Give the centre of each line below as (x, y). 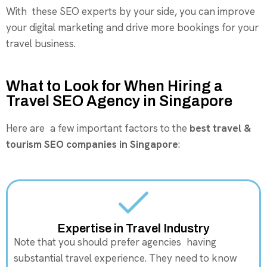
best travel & (220, 128)
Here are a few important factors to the (98, 128)
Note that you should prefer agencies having (115, 242)
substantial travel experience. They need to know (125, 258)
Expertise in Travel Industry (133, 229)
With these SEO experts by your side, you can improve (131, 12)
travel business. (41, 44)
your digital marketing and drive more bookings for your (132, 28)
